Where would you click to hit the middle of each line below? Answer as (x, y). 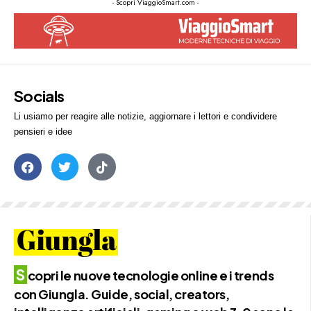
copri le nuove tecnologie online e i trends (151, 276)
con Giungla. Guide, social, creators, (122, 294)
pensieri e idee (43, 131)
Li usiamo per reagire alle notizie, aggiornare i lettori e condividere (145, 116)
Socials (39, 95)
